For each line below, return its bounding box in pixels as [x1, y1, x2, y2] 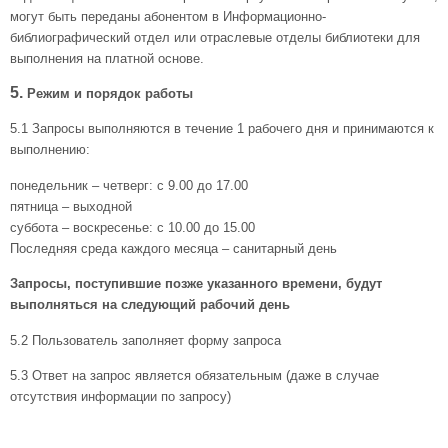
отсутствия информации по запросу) [10, 389, 231, 405]
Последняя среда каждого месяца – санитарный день [10, 240, 337, 256]
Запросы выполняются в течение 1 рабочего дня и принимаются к [32, 121, 434, 137]
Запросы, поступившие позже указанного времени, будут [10, 276, 382, 292]
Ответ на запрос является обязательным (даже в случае [32, 368, 379, 384]
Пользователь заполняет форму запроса [32, 332, 281, 348]
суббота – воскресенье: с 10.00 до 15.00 [10, 219, 255, 235]
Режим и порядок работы [27, 86, 193, 102]
